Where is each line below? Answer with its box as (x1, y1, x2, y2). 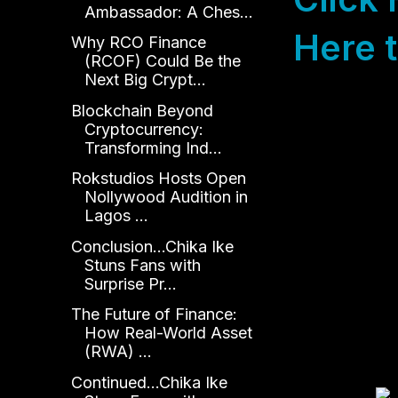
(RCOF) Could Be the (84, 52, 241, 71)
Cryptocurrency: (84, 119, 203, 139)
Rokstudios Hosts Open (70, 169, 246, 188)
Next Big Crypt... (84, 70, 206, 90)
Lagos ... (84, 206, 148, 226)
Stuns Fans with (84, 255, 201, 275)
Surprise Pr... (84, 274, 177, 293)
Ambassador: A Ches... (84, 2, 253, 21)
